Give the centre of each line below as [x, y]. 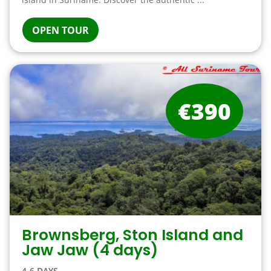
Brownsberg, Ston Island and [132, 235]
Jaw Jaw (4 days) [90, 250]
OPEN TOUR [60, 30]
